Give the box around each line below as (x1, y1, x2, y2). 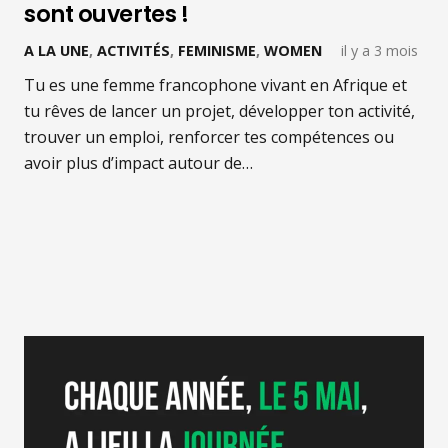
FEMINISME (178, 40, 256, 60)
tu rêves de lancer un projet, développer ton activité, (24, 99, 415, 122)
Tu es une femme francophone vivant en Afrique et (24, 73, 407, 96)
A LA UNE (24, 40, 89, 60)
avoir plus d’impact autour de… (24, 151, 253, 174)
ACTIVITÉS (97, 40, 170, 60)
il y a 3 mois (341, 40, 419, 60)
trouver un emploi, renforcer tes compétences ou (24, 125, 394, 148)
